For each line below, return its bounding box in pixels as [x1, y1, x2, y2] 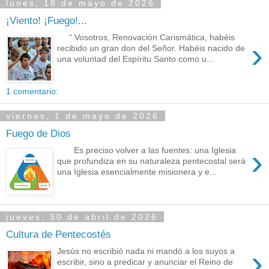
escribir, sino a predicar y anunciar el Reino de [57, 257, 234, 267]
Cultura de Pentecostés [6, 228, 111, 240]
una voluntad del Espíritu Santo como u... [57, 54, 214, 64]
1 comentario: [6, 86, 58, 96]
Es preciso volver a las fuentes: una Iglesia [57, 145, 237, 156]
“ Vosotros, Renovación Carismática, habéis [57, 32, 235, 43]
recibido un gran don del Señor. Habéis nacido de [57, 43, 246, 53]
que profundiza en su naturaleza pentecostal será [57, 156, 246, 166]
